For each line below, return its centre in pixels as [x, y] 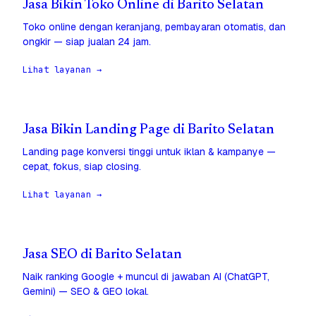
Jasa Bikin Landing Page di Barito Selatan [148, 130]
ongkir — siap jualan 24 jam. [87, 42]
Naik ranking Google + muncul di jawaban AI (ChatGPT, [146, 277]
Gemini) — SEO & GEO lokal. [86, 292]
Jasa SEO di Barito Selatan [102, 255]
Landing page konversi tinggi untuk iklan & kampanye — [149, 152]
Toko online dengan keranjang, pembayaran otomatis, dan [154, 27]
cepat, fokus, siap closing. [82, 167]
